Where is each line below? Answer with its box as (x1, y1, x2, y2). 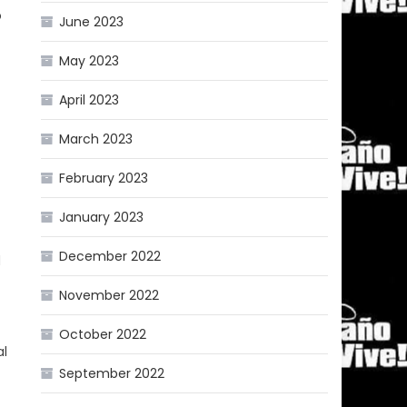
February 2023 (59, 168, 149, 187)
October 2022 (59, 324, 147, 343)
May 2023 (59, 51, 120, 70)
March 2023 (59, 129, 134, 148)
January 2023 (59, 207, 144, 226)
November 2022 (59, 285, 160, 304)
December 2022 (59, 246, 162, 265)
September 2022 (59, 363, 165, 382)
